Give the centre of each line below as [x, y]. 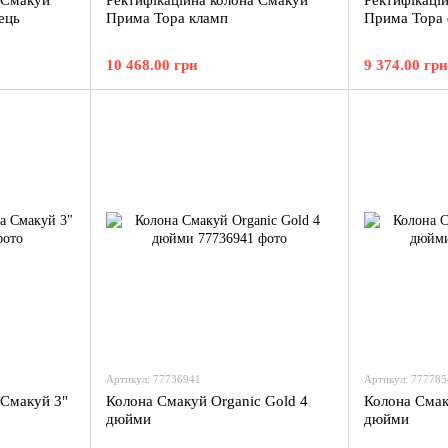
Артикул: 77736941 [153, 379]
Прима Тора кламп [167, 18]
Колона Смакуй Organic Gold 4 [207, 401]
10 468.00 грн [152, 65]
